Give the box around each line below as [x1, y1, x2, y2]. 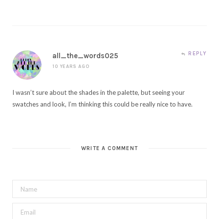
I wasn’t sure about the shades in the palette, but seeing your [12, 88, 185, 97]
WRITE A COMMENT [81, 145, 138, 152]
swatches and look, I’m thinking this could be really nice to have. [12, 100, 193, 109]
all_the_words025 [52, 51, 118, 61]
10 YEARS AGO [52, 64, 90, 70]
